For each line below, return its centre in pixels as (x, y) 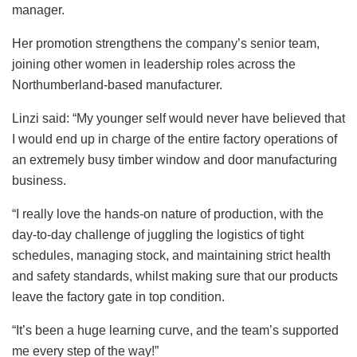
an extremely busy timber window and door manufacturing (175, 159)
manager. (38, 10)
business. (39, 180)
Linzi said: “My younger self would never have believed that (178, 118)
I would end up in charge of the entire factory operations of (175, 139)
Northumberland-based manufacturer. (117, 84)
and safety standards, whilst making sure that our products (175, 276)
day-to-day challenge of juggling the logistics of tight (158, 234)
